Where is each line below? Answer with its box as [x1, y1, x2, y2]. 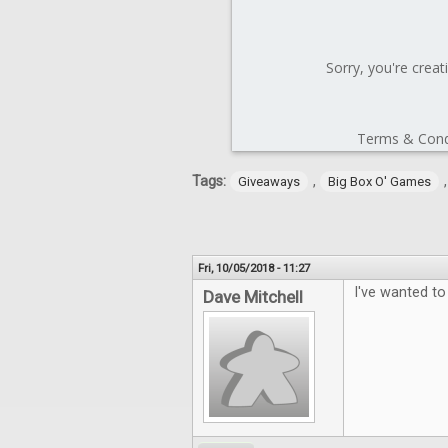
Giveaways [238, 174, 300, 189]
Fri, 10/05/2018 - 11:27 [198, 261, 310, 275]
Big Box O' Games [328, 174, 431, 189]
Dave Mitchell [203, 287, 303, 307]
